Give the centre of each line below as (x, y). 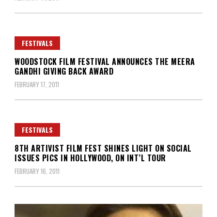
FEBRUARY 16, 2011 (37, 171)
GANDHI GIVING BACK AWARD (64, 71)
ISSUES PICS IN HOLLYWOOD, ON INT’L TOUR (90, 158)
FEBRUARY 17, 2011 (37, 84)
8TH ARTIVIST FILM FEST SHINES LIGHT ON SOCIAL (103, 148)
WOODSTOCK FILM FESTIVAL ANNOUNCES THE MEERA (105, 61)
